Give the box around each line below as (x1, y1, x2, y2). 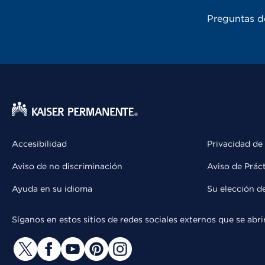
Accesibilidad (12, 139, 67, 149)
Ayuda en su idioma (12, 184, 92, 194)
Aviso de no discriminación (12, 161, 122, 172)
